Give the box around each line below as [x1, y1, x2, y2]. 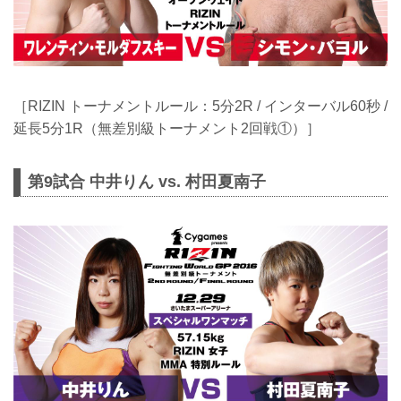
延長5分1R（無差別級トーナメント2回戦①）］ [13, 121, 320, 136]
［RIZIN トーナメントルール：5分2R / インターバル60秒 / [13, 98, 388, 114]
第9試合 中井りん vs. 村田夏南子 [28, 173, 266, 191]
